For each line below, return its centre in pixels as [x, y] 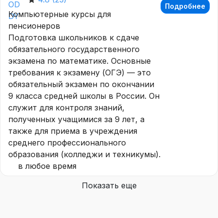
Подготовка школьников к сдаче [74, 37]
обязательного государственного [74, 49]
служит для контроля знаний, [66, 107]
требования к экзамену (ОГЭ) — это [80, 72]
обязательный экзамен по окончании [81, 84]
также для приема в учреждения [73, 131]
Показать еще [109, 185]
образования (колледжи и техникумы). [84, 154]
